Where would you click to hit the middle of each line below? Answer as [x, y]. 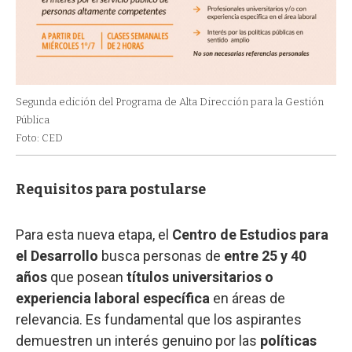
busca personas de [161, 255]
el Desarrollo [57, 255]
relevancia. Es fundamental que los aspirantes [159, 319]
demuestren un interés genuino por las [138, 340]
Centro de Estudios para [250, 234]
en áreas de [247, 298]
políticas [288, 340]
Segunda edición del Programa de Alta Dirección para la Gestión [170, 101]
